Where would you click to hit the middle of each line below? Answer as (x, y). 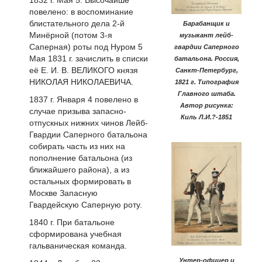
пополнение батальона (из (81, 158)
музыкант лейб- (206, 35)
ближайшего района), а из (79, 170)
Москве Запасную (63, 193)
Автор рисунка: (206, 105)
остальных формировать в (80, 182)
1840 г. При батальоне (72, 222)
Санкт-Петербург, (206, 70)
